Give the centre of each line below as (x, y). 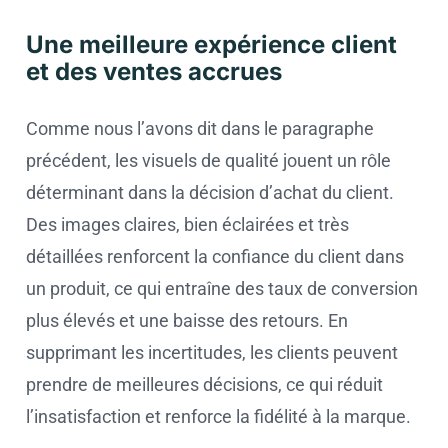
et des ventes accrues (154, 71)
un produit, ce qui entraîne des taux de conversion (222, 288)
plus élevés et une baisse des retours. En (187, 320)
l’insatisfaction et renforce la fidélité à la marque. (218, 416)
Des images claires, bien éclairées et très (187, 224)
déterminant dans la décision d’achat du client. (210, 192)
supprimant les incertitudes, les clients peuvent (212, 352)
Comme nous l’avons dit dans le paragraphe (200, 128)
